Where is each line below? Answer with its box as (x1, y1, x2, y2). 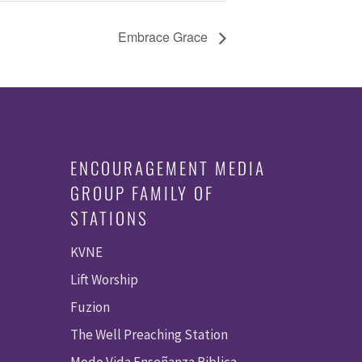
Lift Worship (70, 271, 139, 289)
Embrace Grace (118, 27, 211, 47)
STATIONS (70, 205, 149, 231)
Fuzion (70, 298, 111, 317)
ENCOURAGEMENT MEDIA (70, 155, 267, 181)
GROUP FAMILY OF (70, 180, 215, 206)
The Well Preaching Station (70, 326, 229, 344)
